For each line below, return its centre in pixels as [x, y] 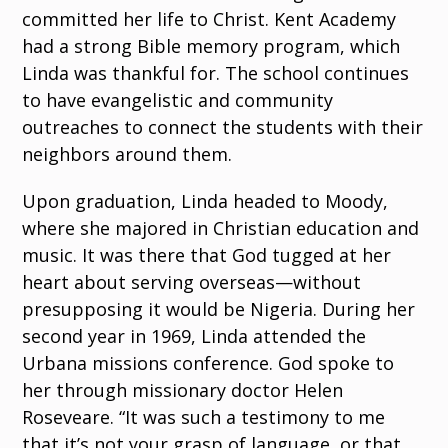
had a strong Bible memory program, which [211, 46]
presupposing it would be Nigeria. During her [219, 309]
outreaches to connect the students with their [223, 127]
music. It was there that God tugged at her [207, 255]
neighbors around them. [127, 154]
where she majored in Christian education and [221, 228]
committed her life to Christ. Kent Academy [209, 19]
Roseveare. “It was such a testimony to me [204, 417]
